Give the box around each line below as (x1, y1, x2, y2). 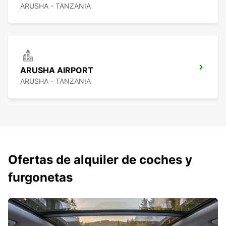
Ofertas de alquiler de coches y (8, 152, 192, 167)
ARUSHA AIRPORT (20, 65, 93, 76)
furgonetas (8, 170, 73, 185)
